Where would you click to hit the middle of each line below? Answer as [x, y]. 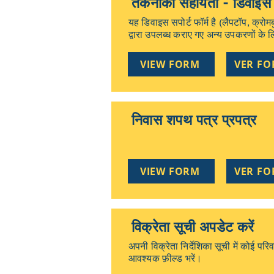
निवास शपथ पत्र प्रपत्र [194, 120]
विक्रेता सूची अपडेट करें [193, 227]
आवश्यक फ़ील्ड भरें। [165, 258]
